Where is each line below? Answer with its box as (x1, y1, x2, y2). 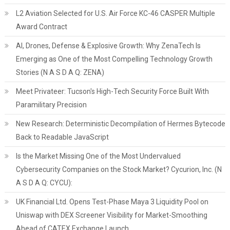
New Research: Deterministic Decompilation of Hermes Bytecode (15, 120, 225, 128)
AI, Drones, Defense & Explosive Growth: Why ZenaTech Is (15, 42, 201, 50)
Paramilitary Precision (15, 101, 87, 109)
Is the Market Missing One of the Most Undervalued (15, 152, 181, 160)
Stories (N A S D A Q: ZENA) (15, 68, 104, 76)
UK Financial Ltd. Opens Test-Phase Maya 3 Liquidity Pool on (15, 198, 208, 206)
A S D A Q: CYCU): (15, 179, 72, 187)
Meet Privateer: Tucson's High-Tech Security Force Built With (15, 87, 209, 95)
